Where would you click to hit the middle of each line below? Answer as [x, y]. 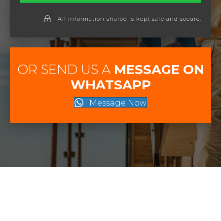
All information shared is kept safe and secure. [129, 18]
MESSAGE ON [159, 69]
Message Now [118, 103]
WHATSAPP [110, 85]
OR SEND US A [65, 69]
